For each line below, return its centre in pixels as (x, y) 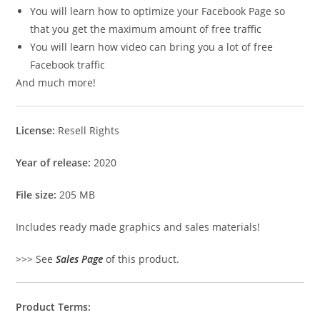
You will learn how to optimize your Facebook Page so (158, 11)
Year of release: (54, 163)
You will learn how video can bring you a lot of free (152, 47)
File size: (38, 195)
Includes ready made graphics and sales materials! (138, 227)
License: (37, 131)
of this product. (141, 259)
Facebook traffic (68, 65)
